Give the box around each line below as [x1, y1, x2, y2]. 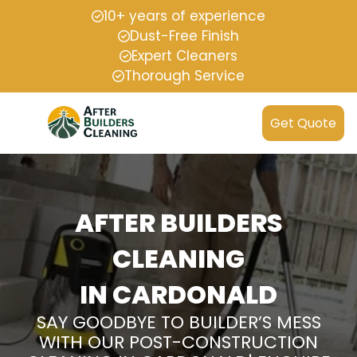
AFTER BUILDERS [74, 205, 283, 241]
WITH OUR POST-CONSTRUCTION [39, 330, 318, 355]
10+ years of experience [104, 6, 265, 25]
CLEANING [112, 241, 245, 277]
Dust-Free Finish [130, 26, 239, 45]
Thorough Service [124, 66, 245, 85]
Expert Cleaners [131, 46, 237, 65]
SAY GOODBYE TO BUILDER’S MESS [36, 310, 321, 335]
